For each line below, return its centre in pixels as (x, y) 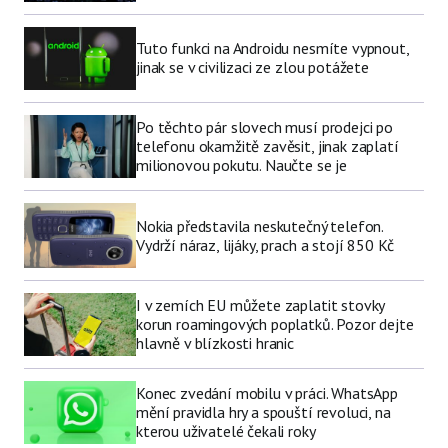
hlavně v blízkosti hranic (215, 343)
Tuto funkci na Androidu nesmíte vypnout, (272, 48)
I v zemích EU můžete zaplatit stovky (260, 305)
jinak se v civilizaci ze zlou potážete (252, 67)
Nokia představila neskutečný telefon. (260, 225)
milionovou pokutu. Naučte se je (242, 165)
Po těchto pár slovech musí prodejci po (264, 127)
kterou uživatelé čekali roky (226, 431)
